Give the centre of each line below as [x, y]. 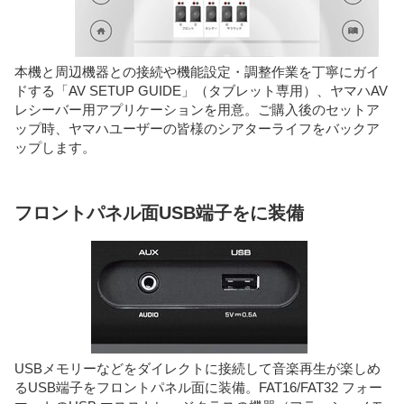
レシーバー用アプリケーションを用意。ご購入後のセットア [197, 110]
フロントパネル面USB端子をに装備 [159, 213]
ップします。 [55, 148]
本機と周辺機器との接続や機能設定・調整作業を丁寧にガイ [197, 72]
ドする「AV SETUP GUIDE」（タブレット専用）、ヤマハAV [201, 91]
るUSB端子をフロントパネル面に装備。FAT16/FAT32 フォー [198, 388]
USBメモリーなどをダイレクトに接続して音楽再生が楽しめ [197, 369]
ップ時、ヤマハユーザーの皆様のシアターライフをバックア [197, 129]
